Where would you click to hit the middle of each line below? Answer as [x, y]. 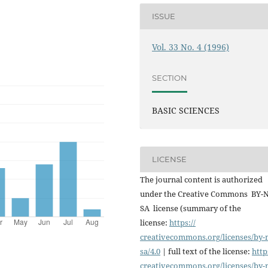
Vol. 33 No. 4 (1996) [191, 47]
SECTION [170, 78]
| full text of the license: [206, 251]
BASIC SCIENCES [186, 110]
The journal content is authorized [201, 179]
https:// [182, 222]
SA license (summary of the [191, 208]
